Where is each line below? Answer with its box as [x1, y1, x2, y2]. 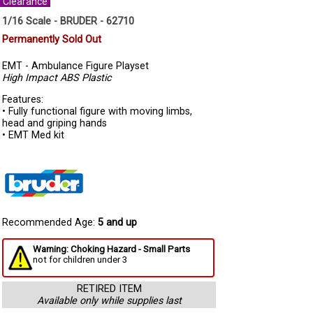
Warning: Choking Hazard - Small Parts [33, 244, 190, 255]
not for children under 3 [33, 254, 127, 265]
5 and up [98, 217, 137, 229]
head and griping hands [2, 117, 107, 130]
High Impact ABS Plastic [2, 72, 112, 84]
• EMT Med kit [2, 129, 64, 142]
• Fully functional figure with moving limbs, [2, 105, 192, 118]
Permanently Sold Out [2, 33, 101, 45]
